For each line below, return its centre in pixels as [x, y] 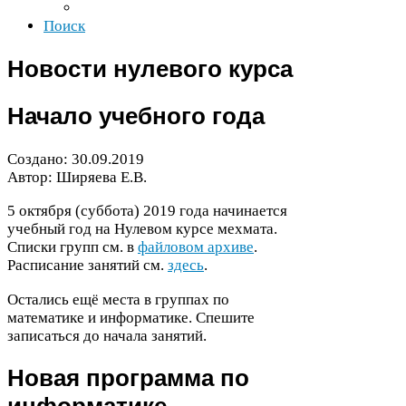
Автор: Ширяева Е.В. [77, 178]
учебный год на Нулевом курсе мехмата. [142, 229]
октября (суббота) [79, 211]
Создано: [39, 159]
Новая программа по [128, 378]
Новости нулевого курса [150, 68]
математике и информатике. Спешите [131, 317]
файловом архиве [196, 247]
